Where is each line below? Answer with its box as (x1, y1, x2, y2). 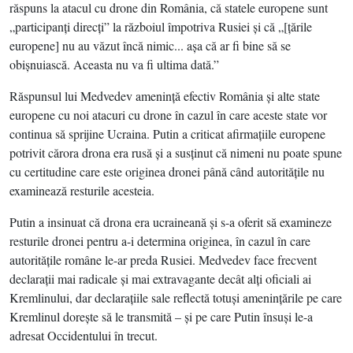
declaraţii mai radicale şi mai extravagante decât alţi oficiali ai (9, 270, 311, 287)
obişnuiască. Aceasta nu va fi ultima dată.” (9, 56, 219, 72)
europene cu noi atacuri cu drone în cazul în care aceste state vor (9, 106, 327, 123)
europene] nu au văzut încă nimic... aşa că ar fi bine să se (9, 37, 291, 54)
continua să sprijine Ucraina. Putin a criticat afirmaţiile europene (9, 125, 325, 142)
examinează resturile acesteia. (9, 182, 154, 199)
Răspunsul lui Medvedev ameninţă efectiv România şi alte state (9, 87, 320, 104)
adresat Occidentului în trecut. (9, 327, 158, 344)
